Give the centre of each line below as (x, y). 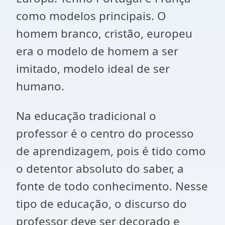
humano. (40, 86)
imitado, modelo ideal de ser (93, 69)
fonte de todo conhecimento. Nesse (112, 186)
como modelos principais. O (91, 16)
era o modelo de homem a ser (97, 51)
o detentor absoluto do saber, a (100, 168)
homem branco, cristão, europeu (104, 33)
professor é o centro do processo (105, 133)
